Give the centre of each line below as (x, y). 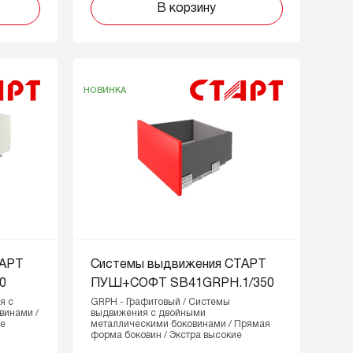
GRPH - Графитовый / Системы (160, 302)
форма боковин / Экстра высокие (166, 335)
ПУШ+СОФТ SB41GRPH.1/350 (182, 284)
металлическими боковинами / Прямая (180, 324)
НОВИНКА (104, 90)
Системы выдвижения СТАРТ (178, 265)
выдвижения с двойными (148, 313)
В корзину (187, 9)
